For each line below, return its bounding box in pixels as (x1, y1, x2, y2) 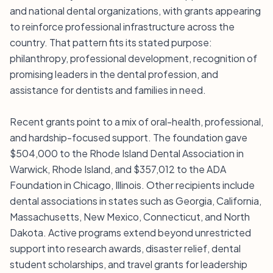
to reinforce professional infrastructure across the (10, 20, 235, 33)
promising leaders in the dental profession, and (10, 68, 218, 80)
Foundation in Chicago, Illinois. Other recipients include (10, 179, 255, 191)
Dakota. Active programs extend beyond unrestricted (10, 226, 251, 239)
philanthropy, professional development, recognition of (10, 52, 257, 65)
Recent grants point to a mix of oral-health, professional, (10, 115, 263, 128)
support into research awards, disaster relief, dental (10, 242, 241, 255)
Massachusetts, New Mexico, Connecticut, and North (10, 210, 250, 223)
